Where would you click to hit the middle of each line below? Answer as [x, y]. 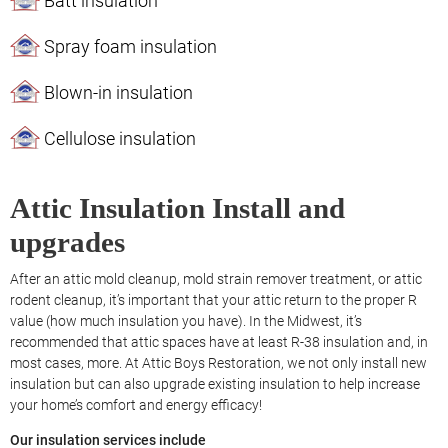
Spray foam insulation [132, 47]
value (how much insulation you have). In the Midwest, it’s [186, 321]
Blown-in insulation [120, 93]
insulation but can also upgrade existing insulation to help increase [215, 384]
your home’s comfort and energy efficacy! [137, 405]
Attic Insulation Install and [177, 208]
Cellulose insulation [122, 139]
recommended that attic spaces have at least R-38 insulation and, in [219, 342]
